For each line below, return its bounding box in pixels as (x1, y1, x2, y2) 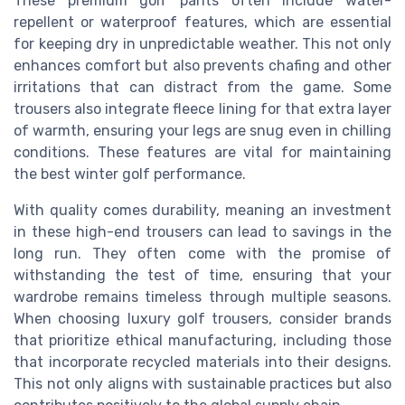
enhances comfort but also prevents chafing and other (14, 57, 391, 75)
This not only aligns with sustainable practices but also (14, 375, 391, 393)
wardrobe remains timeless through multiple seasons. (14, 288, 391, 306)
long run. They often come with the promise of (14, 245, 391, 263)
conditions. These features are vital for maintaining (14, 144, 391, 162)
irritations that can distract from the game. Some (14, 79, 391, 97)
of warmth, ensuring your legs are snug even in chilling (14, 122, 391, 140)
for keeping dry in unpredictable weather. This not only (14, 35, 391, 53)
